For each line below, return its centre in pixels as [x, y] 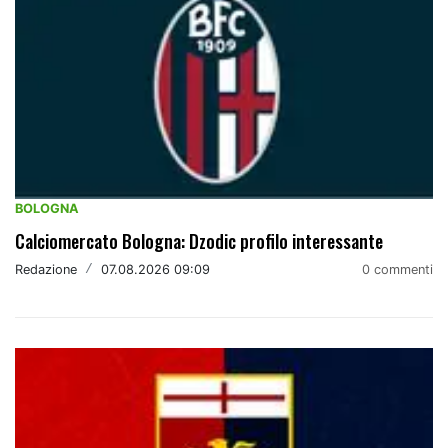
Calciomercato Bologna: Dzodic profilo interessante [199, 241]
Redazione [46, 269]
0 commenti [397, 270]
